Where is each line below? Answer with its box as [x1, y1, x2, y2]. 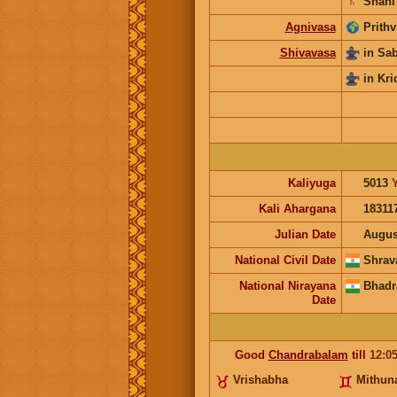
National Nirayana [238, 278, 336, 292]
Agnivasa [284, 19, 336, 34]
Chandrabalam [268, 347, 348, 362]
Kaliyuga [287, 175, 336, 190]
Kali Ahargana [258, 201, 336, 215]
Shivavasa [279, 45, 336, 59]
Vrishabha [232, 372, 288, 386]
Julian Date [274, 227, 336, 241]
